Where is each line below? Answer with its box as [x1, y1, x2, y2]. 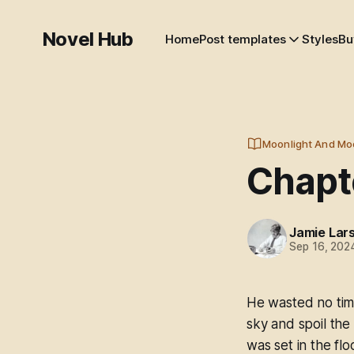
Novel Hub [42, 28, 134, 51]
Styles [301, 32, 338, 47]
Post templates [198, 32, 286, 47]
